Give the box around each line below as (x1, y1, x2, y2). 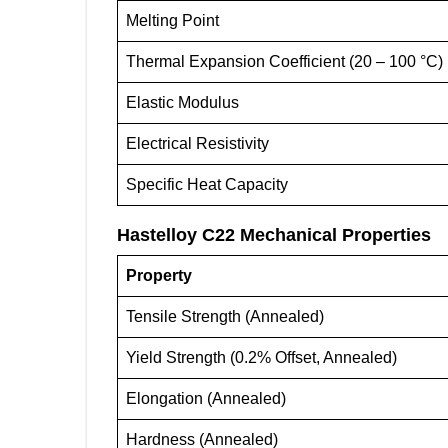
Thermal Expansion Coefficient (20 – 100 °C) (126, 53, 443, 70)
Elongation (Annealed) (126, 390, 286, 407)
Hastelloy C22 (117, 225, 235, 245)
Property (126, 267, 192, 284)
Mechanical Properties (240, 225, 431, 245)
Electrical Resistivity (126, 135, 269, 152)
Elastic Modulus (126, 94, 239, 111)
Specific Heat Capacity (126, 176, 288, 193)
